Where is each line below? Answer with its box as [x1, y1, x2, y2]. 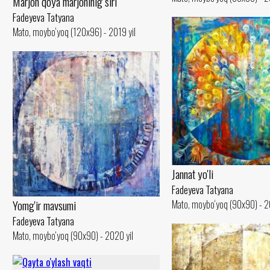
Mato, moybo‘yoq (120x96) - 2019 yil [13, 25, 136, 40]
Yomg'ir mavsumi [13, 196, 76, 215]
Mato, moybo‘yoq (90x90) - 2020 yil [13, 228, 133, 243]
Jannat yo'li [172, 165, 213, 183]
